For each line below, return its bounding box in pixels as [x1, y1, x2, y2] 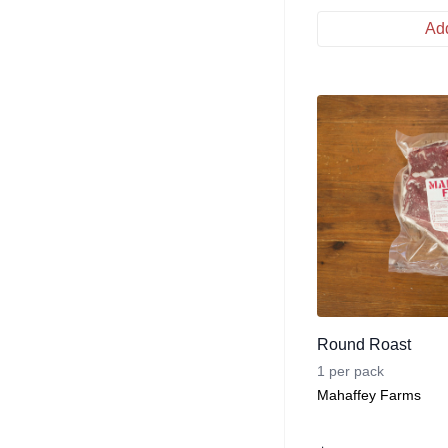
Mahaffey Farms [317, 386, 421, 403]
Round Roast [317, 335, 411, 353]
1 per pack [317, 362, 384, 379]
